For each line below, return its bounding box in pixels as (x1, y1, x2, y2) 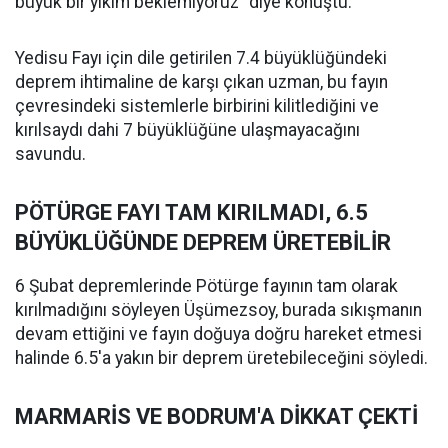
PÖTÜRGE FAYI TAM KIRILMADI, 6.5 (15, 200, 368, 226)
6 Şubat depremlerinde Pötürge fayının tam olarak (15, 276, 398, 297)
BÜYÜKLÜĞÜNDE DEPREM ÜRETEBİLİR (15, 230, 391, 256)
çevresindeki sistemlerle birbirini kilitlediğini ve (15, 96, 379, 117)
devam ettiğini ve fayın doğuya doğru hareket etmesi (15, 324, 422, 345)
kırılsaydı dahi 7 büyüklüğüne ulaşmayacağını (15, 120, 360, 141)
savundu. (15, 144, 86, 165)
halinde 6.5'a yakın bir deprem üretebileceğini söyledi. (15, 348, 428, 369)
